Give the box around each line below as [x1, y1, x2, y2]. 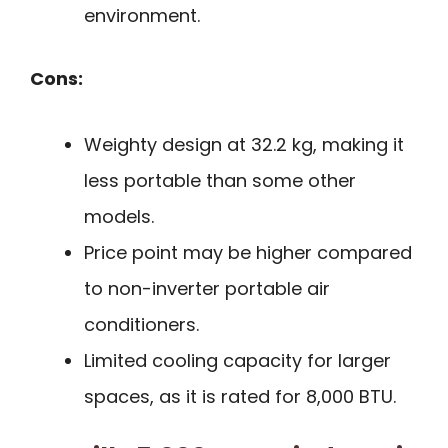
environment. [84, 2, 200, 28]
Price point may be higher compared [84, 240, 412, 266]
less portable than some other [84, 168, 356, 194]
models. [84, 204, 154, 230]
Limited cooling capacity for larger [84, 348, 391, 374]
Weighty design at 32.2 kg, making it [84, 132, 404, 158]
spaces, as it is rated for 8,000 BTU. [84, 384, 396, 410]
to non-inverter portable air [84, 276, 330, 302]
